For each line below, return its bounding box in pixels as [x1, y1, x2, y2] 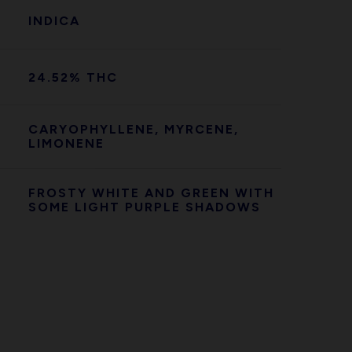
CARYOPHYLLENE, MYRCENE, [27, 122, 239, 137]
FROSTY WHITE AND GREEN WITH [27, 185, 274, 201]
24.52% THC [27, 69, 118, 85]
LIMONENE [27, 136, 104, 152]
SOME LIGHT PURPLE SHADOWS [27, 200, 261, 215]
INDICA [27, 13, 80, 29]
